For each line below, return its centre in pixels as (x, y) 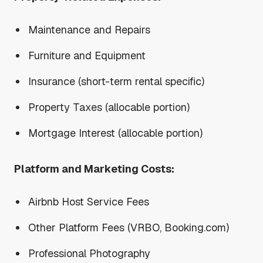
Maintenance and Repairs (90, 29)
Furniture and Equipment (87, 55)
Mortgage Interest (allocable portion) (116, 133)
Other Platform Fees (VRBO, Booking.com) (129, 227)
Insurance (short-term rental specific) (117, 81)
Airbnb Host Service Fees (89, 201)
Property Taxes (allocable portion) (109, 107)
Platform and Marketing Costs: (94, 168)
